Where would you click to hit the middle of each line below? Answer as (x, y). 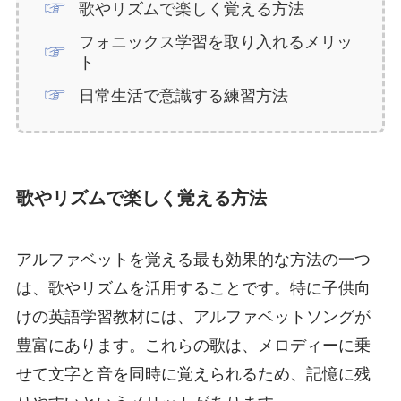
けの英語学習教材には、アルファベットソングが (193, 317)
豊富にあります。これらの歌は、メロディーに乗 (193, 346)
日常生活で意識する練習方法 (184, 95)
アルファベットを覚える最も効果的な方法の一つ (193, 260)
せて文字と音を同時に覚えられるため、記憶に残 (193, 375)
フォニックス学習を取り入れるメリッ (216, 42)
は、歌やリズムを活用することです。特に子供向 (193, 289)
